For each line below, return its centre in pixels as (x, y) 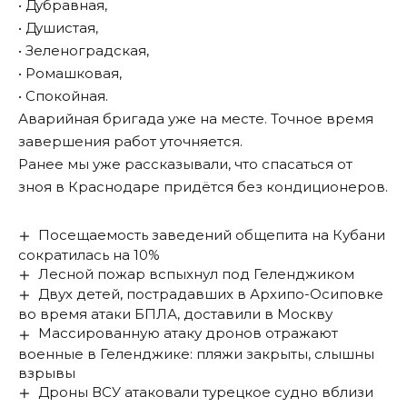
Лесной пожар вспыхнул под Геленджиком (197, 274)
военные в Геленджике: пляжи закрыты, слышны (196, 353)
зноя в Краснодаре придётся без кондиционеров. (203, 187)
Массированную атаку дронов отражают (189, 333)
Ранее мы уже (71, 164)
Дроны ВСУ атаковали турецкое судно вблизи (206, 392)
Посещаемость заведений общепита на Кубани (212, 235)
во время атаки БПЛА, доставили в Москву (175, 314)
